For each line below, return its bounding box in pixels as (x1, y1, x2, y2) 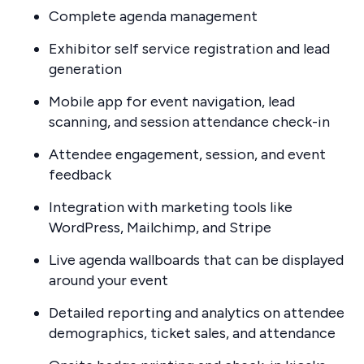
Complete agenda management (49, 6, 258, 25)
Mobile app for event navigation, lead (49, 92, 295, 110)
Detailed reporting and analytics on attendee (49, 303, 344, 322)
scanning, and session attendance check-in (49, 112, 330, 131)
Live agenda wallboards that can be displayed (49, 250, 344, 269)
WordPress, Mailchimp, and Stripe (49, 218, 271, 236)
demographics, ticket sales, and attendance (49, 323, 336, 342)
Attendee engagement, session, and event (49, 145, 326, 163)
